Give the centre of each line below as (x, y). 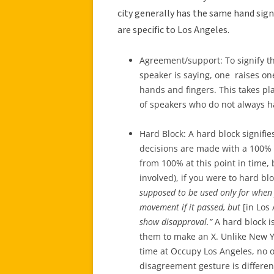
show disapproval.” (176, 221)
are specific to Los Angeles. (173, 30)
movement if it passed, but (190, 207)
